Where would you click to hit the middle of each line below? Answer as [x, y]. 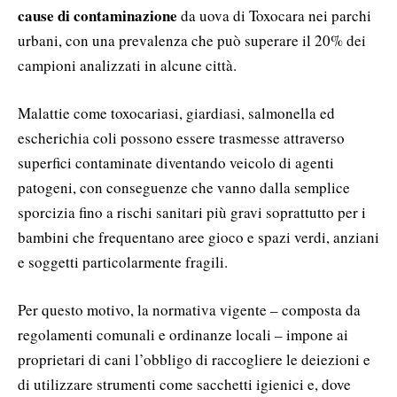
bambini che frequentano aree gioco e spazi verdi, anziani [198, 237]
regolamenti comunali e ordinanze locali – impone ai [183, 334]
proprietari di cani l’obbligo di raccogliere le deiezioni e [194, 359]
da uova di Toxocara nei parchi [274, 15]
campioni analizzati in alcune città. [127, 65]
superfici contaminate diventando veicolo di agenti [176, 162]
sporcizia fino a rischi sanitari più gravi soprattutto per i [192, 212]
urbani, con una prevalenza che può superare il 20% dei [192, 40]
